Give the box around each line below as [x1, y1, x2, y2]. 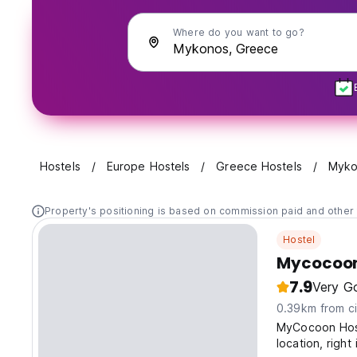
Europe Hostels [106, 159, 190, 174]
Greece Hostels [216, 159, 302, 174]
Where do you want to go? [173, 26, 304, 38]
